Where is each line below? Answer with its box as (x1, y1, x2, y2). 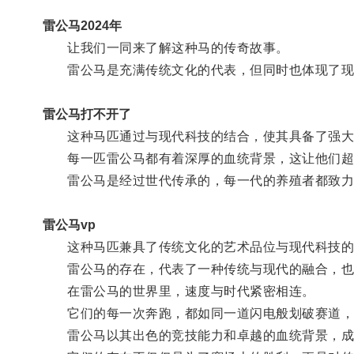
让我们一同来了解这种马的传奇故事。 (42, 40, 289, 55)
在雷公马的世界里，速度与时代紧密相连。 (42, 284, 315, 298)
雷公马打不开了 (42, 107, 131, 121)
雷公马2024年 (42, 18, 122, 32)
